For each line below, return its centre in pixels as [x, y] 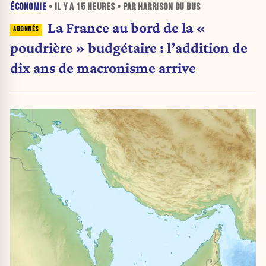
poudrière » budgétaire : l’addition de [129, 47]
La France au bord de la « [126, 27]
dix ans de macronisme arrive [103, 67]
